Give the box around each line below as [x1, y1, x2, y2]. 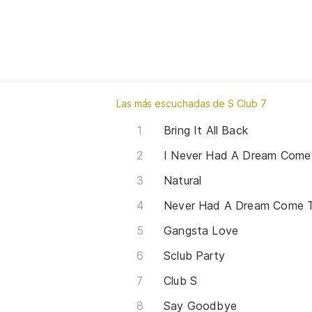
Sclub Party [164, 248, 225, 263]
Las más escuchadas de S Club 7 [116, 97, 267, 109]
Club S [164, 273, 198, 288]
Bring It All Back [164, 123, 249, 137]
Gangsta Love [164, 223, 239, 237]
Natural [164, 173, 202, 187]
